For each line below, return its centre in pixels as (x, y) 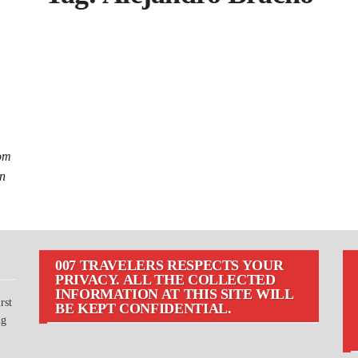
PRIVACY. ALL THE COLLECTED (165, 279)
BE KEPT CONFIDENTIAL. (143, 308)
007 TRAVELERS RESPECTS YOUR (169, 265)
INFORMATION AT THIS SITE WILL (174, 294)
